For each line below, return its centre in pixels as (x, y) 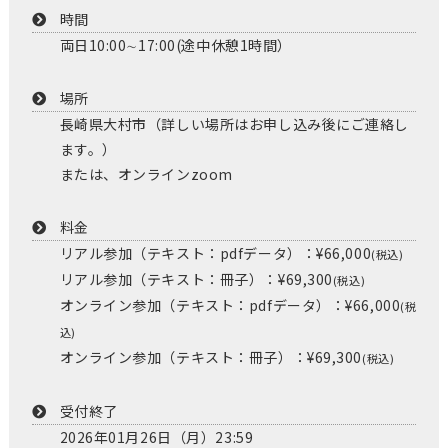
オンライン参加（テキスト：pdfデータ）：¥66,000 (230, 304)
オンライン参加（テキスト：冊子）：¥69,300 (210, 356)
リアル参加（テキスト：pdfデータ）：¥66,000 (215, 252)
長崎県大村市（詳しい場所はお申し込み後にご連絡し (234, 123)
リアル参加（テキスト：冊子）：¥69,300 (196, 278)
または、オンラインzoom (146, 173)
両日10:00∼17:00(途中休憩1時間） (175, 44)
